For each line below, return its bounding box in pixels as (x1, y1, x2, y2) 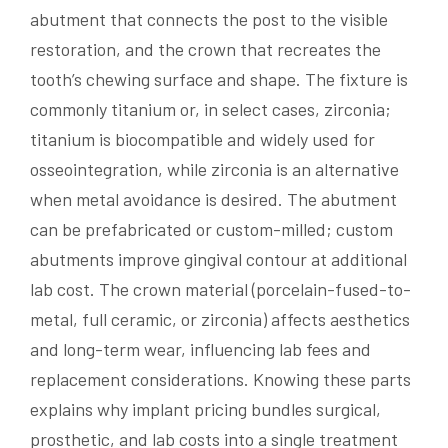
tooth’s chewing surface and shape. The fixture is (30, 68, 408, 91)
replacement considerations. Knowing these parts (30, 368, 411, 391)
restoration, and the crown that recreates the (30, 38, 381, 61)
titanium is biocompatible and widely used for (30, 128, 375, 151)
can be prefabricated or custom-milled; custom (30, 218, 393, 241)
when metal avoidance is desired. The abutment (30, 188, 397, 211)
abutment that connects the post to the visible (30, 8, 388, 31)
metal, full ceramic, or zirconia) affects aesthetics (30, 308, 410, 331)
